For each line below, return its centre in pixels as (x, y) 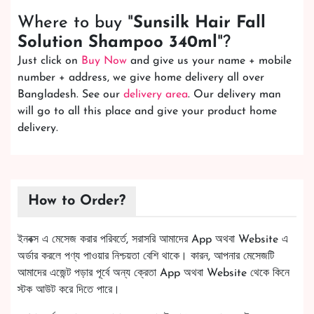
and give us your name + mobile (209, 61)
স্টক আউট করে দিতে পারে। (69, 290)
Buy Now (104, 61)
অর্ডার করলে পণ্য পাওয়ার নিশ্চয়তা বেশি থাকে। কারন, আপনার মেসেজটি (146, 256)
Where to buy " (75, 23)
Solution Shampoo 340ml (117, 42)
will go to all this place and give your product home (147, 111)
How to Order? (77, 201)
